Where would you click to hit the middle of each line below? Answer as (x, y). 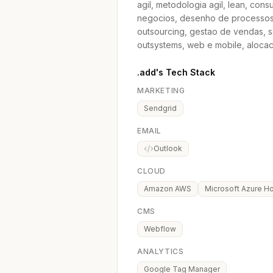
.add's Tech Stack (176, 72)
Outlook (168, 148)
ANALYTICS (161, 251)
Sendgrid (160, 108)
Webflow (160, 229)
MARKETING (161, 90)
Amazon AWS (168, 189)
